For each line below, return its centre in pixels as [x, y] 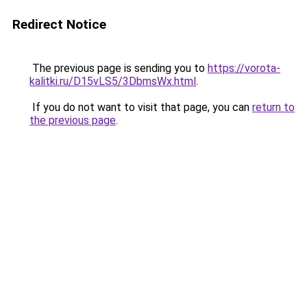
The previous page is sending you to [119, 68]
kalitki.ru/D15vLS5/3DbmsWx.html [113, 81]
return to [273, 107]
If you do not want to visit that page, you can [141, 107]
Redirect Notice [59, 24]
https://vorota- [244, 68]
